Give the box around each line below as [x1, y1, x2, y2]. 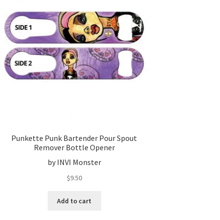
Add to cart [57, 196, 92, 206]
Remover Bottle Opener [33, 142, 115, 152]
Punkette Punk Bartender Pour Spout [11, 133, 137, 143]
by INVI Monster [47, 157, 101, 167]
